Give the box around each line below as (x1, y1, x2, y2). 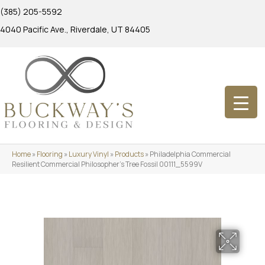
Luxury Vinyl (69, 148, 109, 159)
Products (115, 148, 144, 159)
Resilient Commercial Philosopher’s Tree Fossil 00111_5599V (12, 159, 202, 169)
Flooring (37, 148, 63, 159)
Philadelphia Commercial (150, 148, 231, 159)
